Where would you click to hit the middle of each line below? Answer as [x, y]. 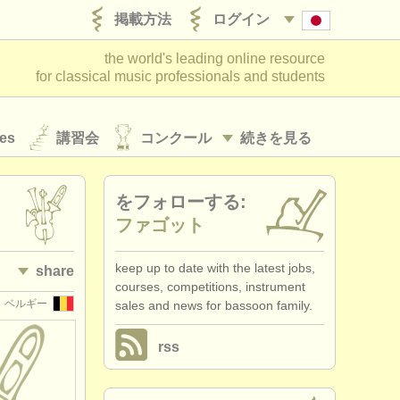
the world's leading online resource [215, 58]
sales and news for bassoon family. [214, 305]
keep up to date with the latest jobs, [215, 268]
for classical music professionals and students [180, 76]
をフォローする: [181, 202]
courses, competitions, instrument [210, 287]
